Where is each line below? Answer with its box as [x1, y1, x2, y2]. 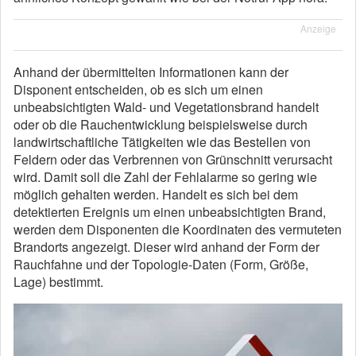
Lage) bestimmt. [14, 273, 103, 291]
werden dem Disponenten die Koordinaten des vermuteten [14, 220, 342, 238]
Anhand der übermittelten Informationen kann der [14, 63, 288, 81]
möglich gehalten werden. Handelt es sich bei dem [14, 185, 298, 203]
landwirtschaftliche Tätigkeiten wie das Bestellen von [14, 133, 311, 151]
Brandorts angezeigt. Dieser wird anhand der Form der [14, 238, 319, 256]
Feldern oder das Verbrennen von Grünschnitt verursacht [14, 150, 332, 168]
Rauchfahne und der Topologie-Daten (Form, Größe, [14, 255, 308, 273]
